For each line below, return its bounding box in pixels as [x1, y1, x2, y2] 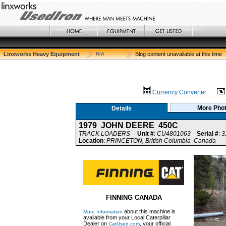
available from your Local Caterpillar [83, 214, 171, 220]
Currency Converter [152, 89, 206, 96]
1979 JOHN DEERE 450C [79, 121, 178, 130]
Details [111, 105, 132, 112]
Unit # [137, 130, 154, 137]
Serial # [197, 130, 218, 137]
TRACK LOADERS [79, 130, 130, 137]
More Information [83, 209, 123, 214]
